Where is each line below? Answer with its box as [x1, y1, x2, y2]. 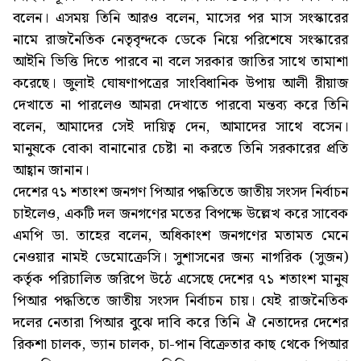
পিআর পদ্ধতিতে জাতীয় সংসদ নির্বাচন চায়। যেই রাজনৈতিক [13, 289, 348, 313]
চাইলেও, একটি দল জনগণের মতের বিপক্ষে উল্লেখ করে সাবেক [13, 202, 348, 226]
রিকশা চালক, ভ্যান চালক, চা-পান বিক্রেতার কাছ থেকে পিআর [13, 333, 348, 357]
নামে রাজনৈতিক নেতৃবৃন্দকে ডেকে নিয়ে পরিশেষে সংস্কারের [13, 28, 348, 52]
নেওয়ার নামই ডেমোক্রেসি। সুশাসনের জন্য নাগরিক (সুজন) [13, 246, 348, 270]
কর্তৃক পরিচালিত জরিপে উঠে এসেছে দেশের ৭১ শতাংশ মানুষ [13, 268, 348, 292]
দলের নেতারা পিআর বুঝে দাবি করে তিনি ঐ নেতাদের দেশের [13, 311, 348, 335]
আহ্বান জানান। [13, 159, 89, 183]
